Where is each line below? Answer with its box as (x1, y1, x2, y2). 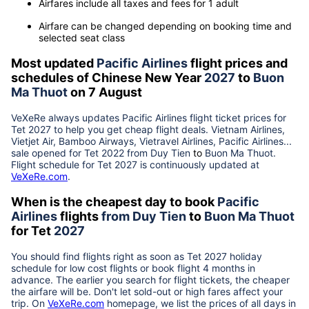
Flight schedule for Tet (11, 158, 114, 170)
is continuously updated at (137, 158, 259, 170)
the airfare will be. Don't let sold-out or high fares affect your (11, 285, 283, 297)
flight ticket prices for (187, 111, 286, 123)
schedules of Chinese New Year (11, 70, 204, 85)
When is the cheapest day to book (11, 194, 217, 209)
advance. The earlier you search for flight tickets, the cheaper (11, 273, 290, 286)
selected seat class (39, 31, 125, 43)
